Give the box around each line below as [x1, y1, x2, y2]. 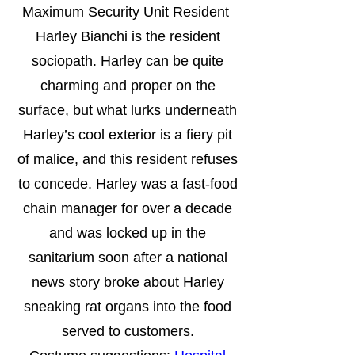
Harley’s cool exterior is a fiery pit [23, 127, 232, 143]
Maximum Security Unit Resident [22, 4, 233, 20]
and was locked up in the [49, 225, 206, 241]
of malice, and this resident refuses [17, 151, 238, 167]
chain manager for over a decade [23, 200, 232, 216]
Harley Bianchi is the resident [35, 29, 220, 44]
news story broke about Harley [31, 274, 224, 290]
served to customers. [61, 323, 194, 339]
